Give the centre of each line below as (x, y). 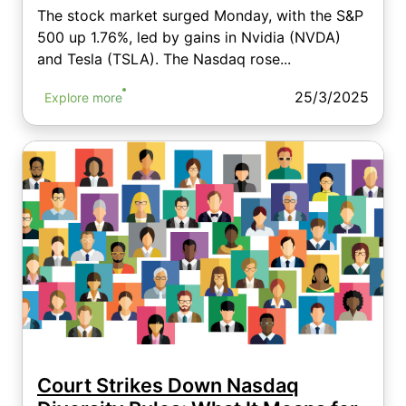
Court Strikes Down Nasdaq (168, 385)
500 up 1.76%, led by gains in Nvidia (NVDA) (189, 37)
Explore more (83, 97)
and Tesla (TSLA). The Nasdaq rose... (164, 58)
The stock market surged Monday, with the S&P (200, 15)
